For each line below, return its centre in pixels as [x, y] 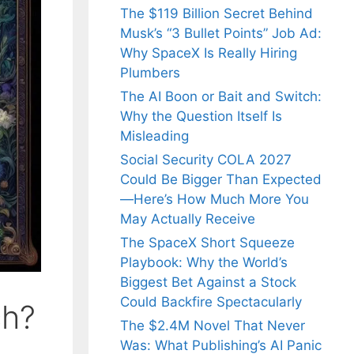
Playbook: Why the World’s [204, 263]
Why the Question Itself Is [201, 117]
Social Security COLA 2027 [206, 160]
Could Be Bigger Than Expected [221, 180]
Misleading [154, 136]
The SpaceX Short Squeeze [207, 243]
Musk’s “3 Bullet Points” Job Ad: [221, 34]
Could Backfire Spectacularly [211, 302]
